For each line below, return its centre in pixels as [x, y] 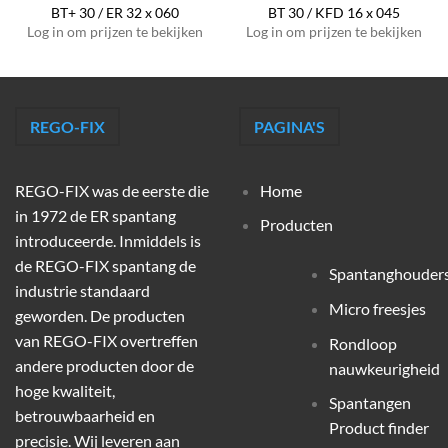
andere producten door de [104, 365]
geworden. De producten [100, 315]
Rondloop [362, 343]
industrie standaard [82, 290]
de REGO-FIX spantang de [105, 265]
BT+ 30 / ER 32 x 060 [114, 13]
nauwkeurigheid [384, 368]
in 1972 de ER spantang [95, 215]
